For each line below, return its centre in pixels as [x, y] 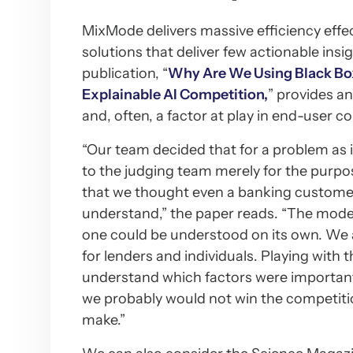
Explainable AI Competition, [175, 95]
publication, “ [125, 73]
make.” [104, 320]
